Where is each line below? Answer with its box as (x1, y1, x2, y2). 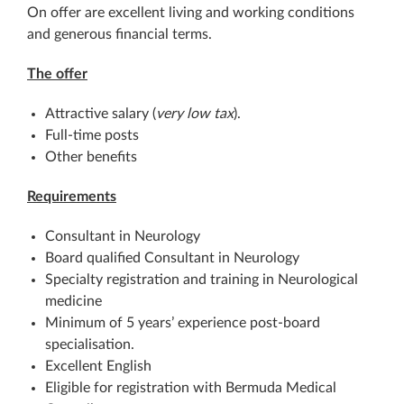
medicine (45, 294, 102, 308)
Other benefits (45, 150, 137, 164)
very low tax (156, 106, 234, 121)
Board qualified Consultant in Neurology (45, 251, 299, 265)
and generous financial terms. (27, 27, 212, 41)
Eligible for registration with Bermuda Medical (45, 381, 336, 395)
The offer (27, 67, 87, 81)
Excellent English (45, 359, 151, 373)
